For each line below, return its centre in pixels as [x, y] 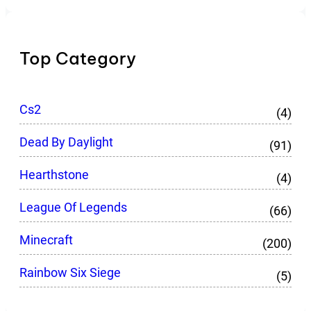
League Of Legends [73, 207]
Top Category [78, 58]
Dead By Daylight [66, 142]
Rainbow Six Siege [70, 272]
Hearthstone [54, 174]
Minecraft [46, 239]
